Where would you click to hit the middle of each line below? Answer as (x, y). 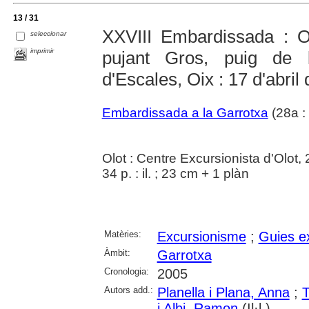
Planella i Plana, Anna (223, 293)
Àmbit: (117, 253)
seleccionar (49, 34)
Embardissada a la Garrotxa (185, 113)
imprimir (42, 51)
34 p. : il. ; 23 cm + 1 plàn (175, 174)
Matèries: (122, 235)
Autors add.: (128, 290)
